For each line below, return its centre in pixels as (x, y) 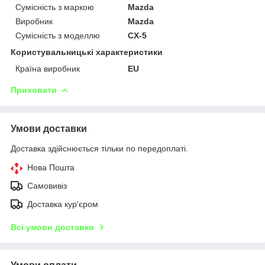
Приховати (34, 90)
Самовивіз (47, 185)
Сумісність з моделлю (58, 35)
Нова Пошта (51, 167)
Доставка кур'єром (63, 204)
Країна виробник (48, 68)
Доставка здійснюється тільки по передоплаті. (99, 148)
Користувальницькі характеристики (87, 52)
